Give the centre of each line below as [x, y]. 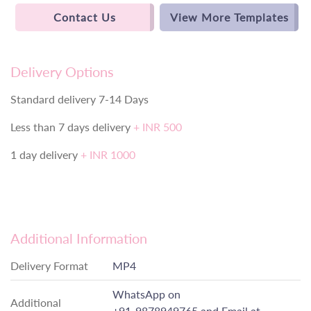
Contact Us [85, 17]
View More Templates [229, 17]
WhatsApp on [146, 294]
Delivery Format [49, 266]
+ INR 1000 [108, 155]
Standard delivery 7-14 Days [79, 99]
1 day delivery [45, 155]
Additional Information [79, 238]
